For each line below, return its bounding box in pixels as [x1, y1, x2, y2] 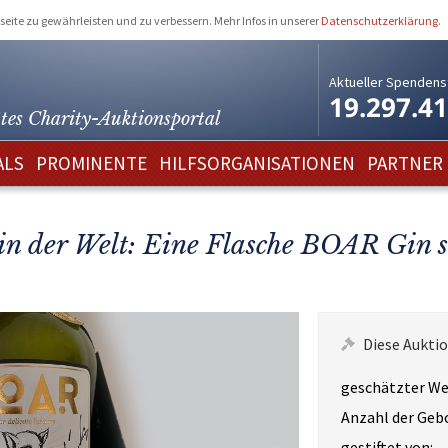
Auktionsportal [98, 107, 221, 130]
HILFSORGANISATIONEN [159, 151, 355, 175]
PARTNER [367, 151, 443, 175]
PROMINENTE [36, 151, 147, 175]
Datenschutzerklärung [321, 12, 438, 28]
